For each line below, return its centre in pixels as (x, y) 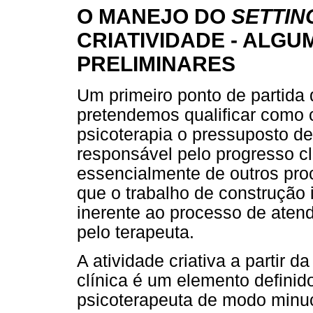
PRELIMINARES (156, 64)
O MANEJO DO (154, 17)
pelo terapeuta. (136, 232)
